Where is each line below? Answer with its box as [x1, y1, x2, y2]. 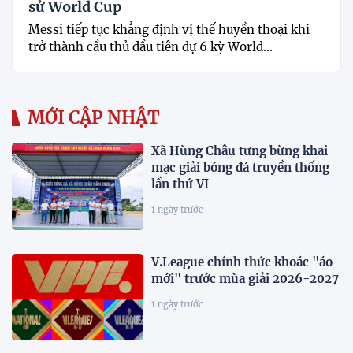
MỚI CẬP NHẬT [28, 106, 160, 129]
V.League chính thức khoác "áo [151, 254, 333, 269]
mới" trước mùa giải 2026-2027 [151, 270, 340, 286]
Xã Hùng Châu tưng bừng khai [151, 143, 329, 159]
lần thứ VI [151, 176, 210, 192]
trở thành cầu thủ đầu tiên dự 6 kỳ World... [28, 39, 273, 55]
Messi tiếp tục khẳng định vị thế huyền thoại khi [28, 22, 310, 38]
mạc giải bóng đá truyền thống [151, 160, 330, 176]
